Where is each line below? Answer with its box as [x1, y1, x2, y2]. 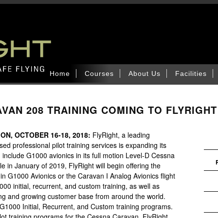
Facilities [175, 70, 207, 77]
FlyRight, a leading [92, 130, 150, 140]
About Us [128, 70, 161, 77]
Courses [85, 70, 114, 77]
